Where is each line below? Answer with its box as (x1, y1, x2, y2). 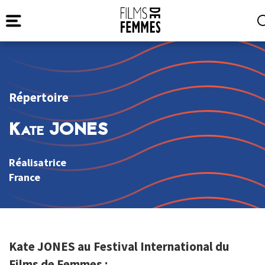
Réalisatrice (9, 156, 66, 170)
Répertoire (9, 89, 69, 105)
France (9, 170, 40, 185)
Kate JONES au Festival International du (9, 238, 230, 255)
